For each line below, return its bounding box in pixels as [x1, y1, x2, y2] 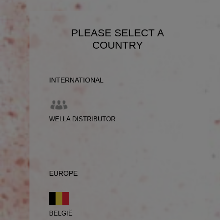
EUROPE [49, 169, 78, 178]
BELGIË [49, 210, 73, 218]
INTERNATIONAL [49, 76, 104, 84]
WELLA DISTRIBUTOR [49, 115, 115, 123]
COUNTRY [92, 39, 143, 51]
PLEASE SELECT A [71, 27, 164, 39]
